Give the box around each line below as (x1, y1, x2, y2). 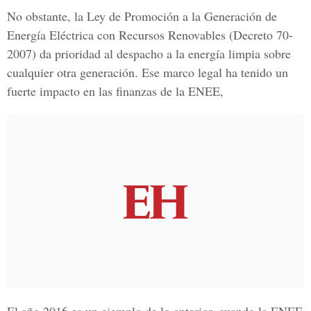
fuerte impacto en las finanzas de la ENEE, (7, 83, 224, 99)
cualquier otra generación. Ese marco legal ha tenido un (7, 64, 288, 81)
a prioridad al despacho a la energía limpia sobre (46, 45, 291, 62)
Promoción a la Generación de (124, 8, 277, 24)
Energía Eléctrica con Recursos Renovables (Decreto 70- (7, 26, 293, 43)
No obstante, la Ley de (7, 8, 124, 24)
